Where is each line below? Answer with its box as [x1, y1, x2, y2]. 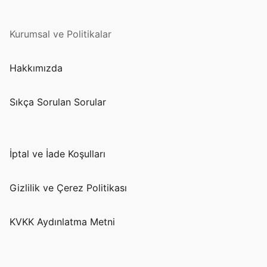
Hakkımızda [10, 61, 63, 74]
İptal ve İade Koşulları [10, 147, 105, 160]
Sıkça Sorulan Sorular [10, 95, 106, 108]
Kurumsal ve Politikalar [10, 27, 111, 40]
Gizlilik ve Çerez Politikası [10, 181, 127, 194]
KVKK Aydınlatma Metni [10, 215, 115, 228]
